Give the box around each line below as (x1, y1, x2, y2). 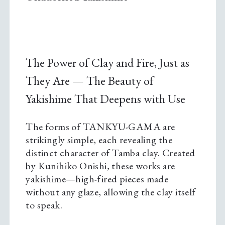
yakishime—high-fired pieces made (26, 172, 169, 186)
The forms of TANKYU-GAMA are (26, 120, 175, 134)
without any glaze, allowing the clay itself (26, 185, 196, 199)
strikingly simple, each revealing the (26, 133, 173, 147)
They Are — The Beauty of (26, 73, 154, 89)
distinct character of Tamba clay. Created (26, 146, 195, 160)
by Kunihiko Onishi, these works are (26, 159, 175, 173)
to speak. (26, 198, 62, 212)
